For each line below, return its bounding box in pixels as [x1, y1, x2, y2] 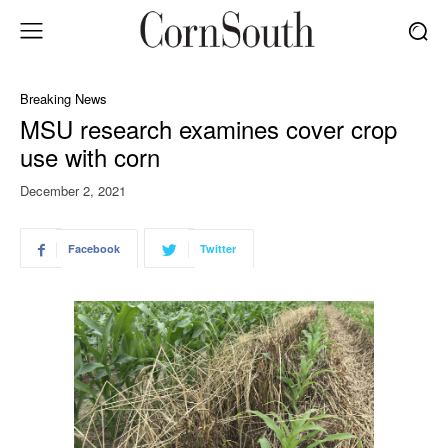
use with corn [20, 139, 160, 175]
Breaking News [20, 89, 107, 109]
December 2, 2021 [20, 181, 126, 201]
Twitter [200, 241, 236, 257]
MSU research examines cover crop [20, 111, 397, 147]
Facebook [68, 241, 120, 257]
